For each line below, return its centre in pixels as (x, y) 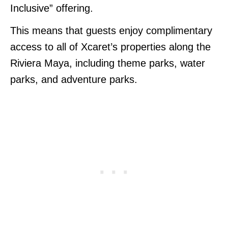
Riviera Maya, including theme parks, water (108, 63)
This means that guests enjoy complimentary (111, 30)
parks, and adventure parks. (74, 79)
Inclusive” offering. (52, 8)
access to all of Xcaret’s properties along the (110, 47)
